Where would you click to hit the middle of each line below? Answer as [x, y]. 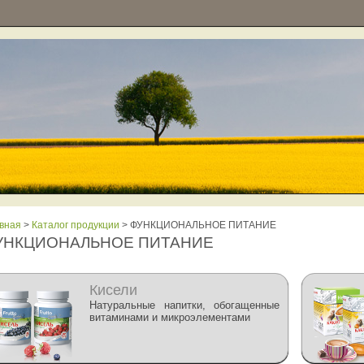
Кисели [113, 290]
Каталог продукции [76, 225]
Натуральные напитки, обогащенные [184, 305]
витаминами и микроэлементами [170, 317]
